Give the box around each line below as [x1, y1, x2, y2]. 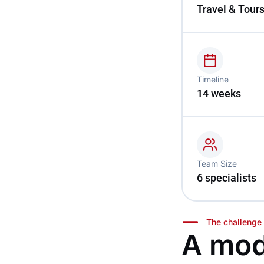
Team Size [196, 158, 237, 169]
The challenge [206, 216, 262, 227]
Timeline [196, 74, 229, 84]
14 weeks [196, 87, 241, 100]
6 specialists [196, 171, 256, 184]
